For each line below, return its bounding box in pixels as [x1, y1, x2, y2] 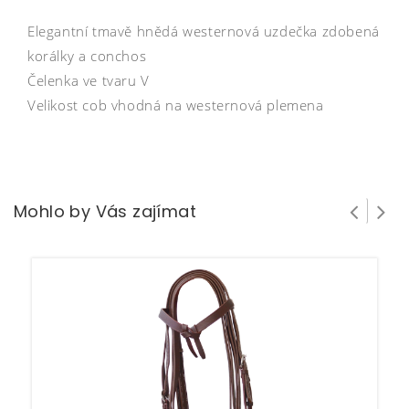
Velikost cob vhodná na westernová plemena [27, 96, 329, 115]
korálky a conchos [27, 47, 147, 66]
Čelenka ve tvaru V [27, 71, 150, 90]
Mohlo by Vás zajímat [14, 200, 196, 224]
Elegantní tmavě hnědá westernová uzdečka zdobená [27, 22, 380, 41]
